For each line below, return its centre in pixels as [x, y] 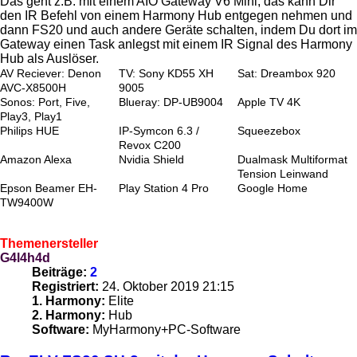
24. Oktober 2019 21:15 [167, 286]
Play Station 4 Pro [164, 188]
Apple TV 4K [269, 102]
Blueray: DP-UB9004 [171, 102]
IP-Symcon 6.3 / [159, 131]
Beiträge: [59, 272]
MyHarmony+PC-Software [165, 329]
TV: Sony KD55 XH [166, 73]
